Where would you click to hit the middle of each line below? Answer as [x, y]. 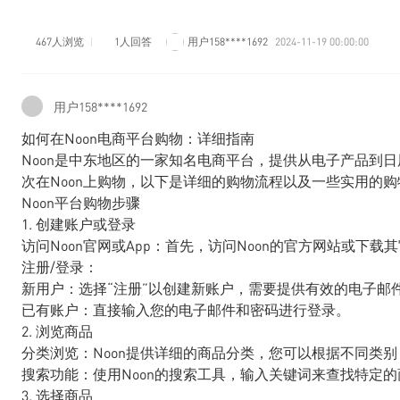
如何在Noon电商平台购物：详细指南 [138, 138]
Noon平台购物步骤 [81, 202]
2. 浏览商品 [57, 331]
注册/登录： [60, 267]
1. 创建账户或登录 [79, 224]
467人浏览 [60, 42]
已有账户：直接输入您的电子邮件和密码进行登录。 [186, 309]
